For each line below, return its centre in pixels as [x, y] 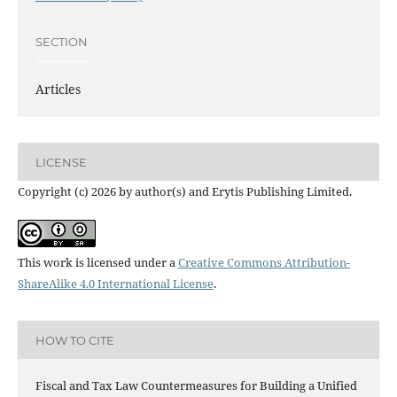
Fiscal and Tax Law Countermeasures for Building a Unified [196, 386]
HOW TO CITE [74, 340]
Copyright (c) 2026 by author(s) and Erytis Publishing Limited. [184, 192]
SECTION [61, 41]
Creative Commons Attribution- [264, 263]
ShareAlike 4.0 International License [115, 284]
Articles [58, 90]
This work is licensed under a [97, 263]
